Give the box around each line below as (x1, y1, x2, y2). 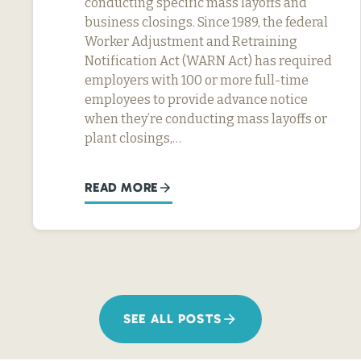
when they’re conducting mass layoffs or (85, 110, 327, 127)
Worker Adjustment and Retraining (85, 33, 297, 49)
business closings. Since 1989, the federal (85, 14, 328, 30)
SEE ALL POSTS (123, 310, 222, 326)
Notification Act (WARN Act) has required (85, 52, 332, 68)
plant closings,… (85, 130, 181, 146)
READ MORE (85, 179, 159, 195)
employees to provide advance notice (85, 91, 308, 107)
